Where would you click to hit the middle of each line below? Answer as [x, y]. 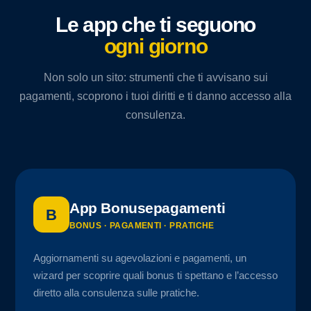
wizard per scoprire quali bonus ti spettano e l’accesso [155, 275]
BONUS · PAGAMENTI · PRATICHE [142, 226]
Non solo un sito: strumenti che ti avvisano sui [155, 77]
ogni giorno [155, 46]
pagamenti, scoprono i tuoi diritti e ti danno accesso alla [155, 96]
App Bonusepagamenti [148, 208]
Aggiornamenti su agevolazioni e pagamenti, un [140, 258]
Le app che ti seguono [155, 24]
